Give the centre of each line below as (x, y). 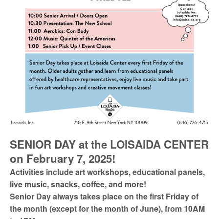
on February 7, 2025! (63, 158)
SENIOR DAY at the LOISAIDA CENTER (109, 144)
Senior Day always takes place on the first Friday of (104, 196)
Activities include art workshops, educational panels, (107, 172)
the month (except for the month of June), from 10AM (107, 208)
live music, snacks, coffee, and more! (78, 184)
